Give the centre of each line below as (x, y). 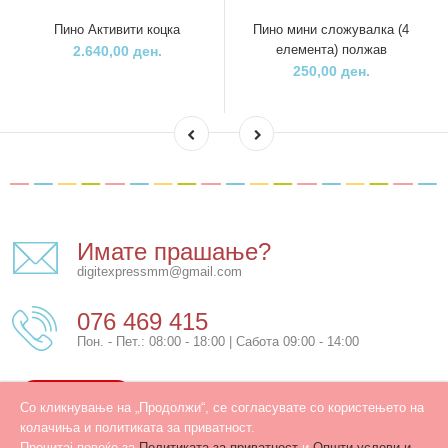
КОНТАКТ (76, 395)
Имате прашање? (174, 251)
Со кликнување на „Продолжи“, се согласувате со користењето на (222, 407)
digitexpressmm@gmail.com (159, 271)
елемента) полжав (331, 49)
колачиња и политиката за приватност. (137, 427)
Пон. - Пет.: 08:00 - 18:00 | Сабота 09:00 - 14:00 (218, 341)
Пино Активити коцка (117, 29)
